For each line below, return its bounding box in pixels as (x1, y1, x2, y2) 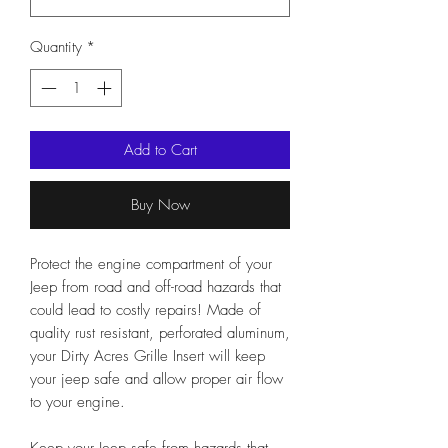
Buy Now (130, 195, 190, 216)
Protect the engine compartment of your (30, 254, 272, 275)
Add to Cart (123, 140, 197, 161)
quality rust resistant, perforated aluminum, (30, 323, 290, 344)
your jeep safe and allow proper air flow (30, 369, 283, 390)
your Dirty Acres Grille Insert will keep (30, 346, 265, 367)
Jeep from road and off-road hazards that (30, 277, 281, 298)
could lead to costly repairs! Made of (30, 300, 261, 321)
